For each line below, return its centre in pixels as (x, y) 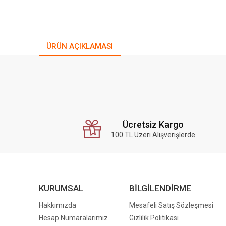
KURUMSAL (61, 188)
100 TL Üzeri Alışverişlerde (153, 135)
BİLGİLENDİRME (160, 188)
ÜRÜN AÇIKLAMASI (80, 46)
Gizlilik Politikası (154, 218)
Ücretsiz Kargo (153, 124)
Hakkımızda (58, 205)
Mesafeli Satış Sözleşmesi (171, 205)
